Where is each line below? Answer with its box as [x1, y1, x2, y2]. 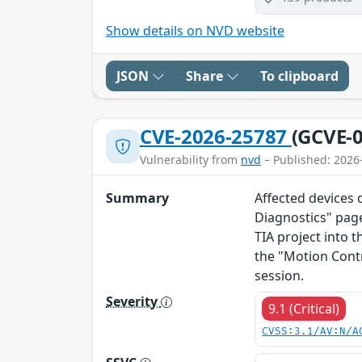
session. [255, 266, 305, 284]
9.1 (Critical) [268, 299, 340, 318]
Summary [106, 188, 169, 207]
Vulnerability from [140, 151, 241, 167]
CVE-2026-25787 [140, 122, 292, 149]
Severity [106, 292, 161, 310]
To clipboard [260, 66, 339, 85]
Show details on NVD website [106, 21, 284, 40]
